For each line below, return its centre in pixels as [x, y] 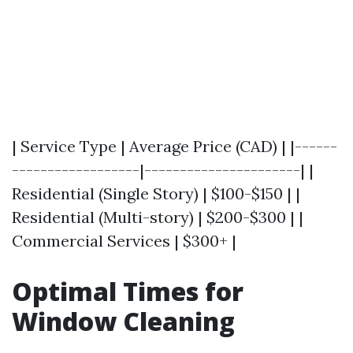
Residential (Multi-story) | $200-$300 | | [158, 217]
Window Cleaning [123, 321]
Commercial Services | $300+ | [124, 241]
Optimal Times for [128, 291]
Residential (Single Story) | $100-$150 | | [156, 193]
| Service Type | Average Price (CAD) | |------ [175, 146]
